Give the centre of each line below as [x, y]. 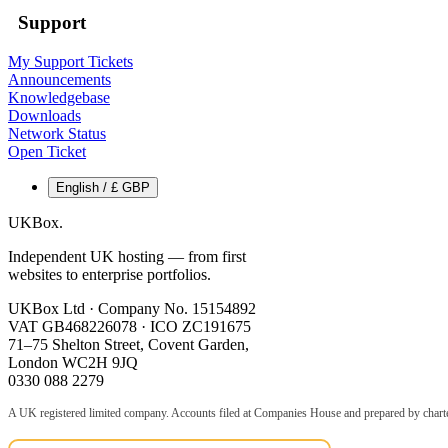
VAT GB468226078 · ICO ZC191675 [129, 326]
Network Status [57, 133]
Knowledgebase [59, 97]
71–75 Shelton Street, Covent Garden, [128, 344]
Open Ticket [47, 151]
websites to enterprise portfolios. [109, 274]
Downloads [44, 115]
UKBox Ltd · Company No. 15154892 [132, 308]
